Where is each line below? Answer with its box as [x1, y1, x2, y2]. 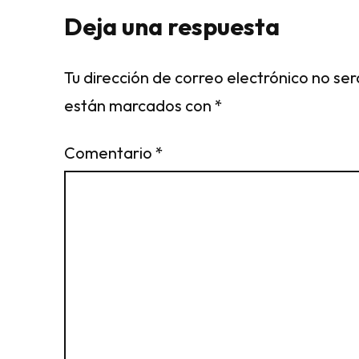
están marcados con [64, 95, 215, 116]
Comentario [64, 143, 155, 163]
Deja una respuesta [64, 11, 280, 42]
